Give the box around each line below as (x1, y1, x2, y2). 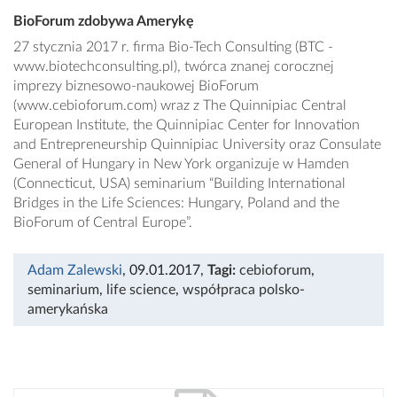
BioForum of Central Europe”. (13, 215, 192, 230)
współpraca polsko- (183, 283, 305, 298)
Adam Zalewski (27, 263, 122, 278)
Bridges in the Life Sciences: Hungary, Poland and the (13, 196, 339, 211)
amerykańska (27, 302, 108, 317)
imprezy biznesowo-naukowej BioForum (13, 79, 259, 94)
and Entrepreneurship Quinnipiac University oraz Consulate (13, 137, 381, 152)
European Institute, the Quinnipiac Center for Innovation (13, 118, 360, 133)
